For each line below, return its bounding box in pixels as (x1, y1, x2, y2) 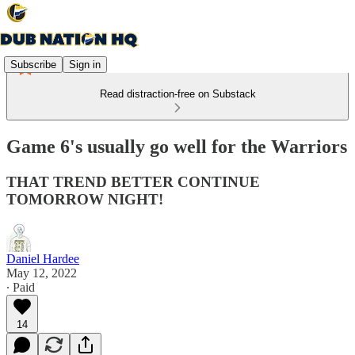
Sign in (69, 58, 101, 71)
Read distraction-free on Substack (99, 88, 256, 100)
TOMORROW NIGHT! (6, 190, 163, 208)
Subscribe (10, 58, 56, 71)
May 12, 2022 (6, 265, 77, 280)
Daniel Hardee (6, 251, 79, 265)
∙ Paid (6, 280, 35, 294)
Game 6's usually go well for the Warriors (6, 136, 347, 157)
